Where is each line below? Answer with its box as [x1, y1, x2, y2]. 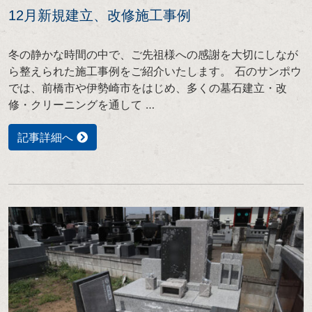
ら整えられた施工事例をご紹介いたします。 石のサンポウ [8, 63, 302, 78]
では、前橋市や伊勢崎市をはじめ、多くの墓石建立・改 [8, 80, 287, 95]
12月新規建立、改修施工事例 [8, 7, 191, 23]
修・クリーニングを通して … [8, 97, 155, 111]
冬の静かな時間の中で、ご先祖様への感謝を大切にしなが [8, 47, 298, 61]
